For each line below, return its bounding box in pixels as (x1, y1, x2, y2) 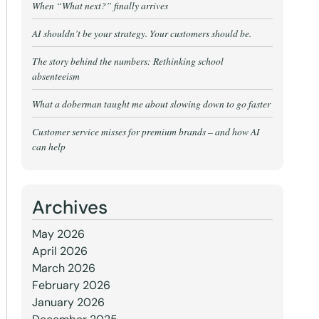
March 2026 (31, 261, 95, 276)
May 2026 (31, 226, 85, 241)
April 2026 (31, 244, 88, 258)
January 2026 (31, 295, 105, 310)
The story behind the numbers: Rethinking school (31, 54, 224, 68)
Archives (31, 195, 108, 219)
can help (31, 140, 69, 153)
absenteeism (31, 69, 80, 83)
